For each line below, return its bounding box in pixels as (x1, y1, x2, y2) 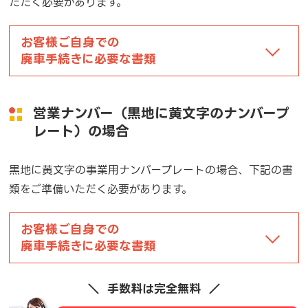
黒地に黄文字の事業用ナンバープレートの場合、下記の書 (9, 164, 294, 176)
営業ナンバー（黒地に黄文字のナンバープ (33, 105, 290, 120)
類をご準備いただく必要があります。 (9, 183, 193, 195)
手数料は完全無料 (107, 282, 201, 295)
